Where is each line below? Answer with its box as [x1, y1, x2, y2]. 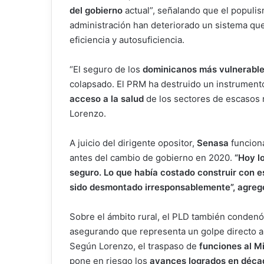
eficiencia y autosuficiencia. [70, 34, 184, 46]
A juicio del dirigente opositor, [70, 137, 197, 149]
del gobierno [70, 5, 125, 16]
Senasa [197, 137, 229, 149]
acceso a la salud [70, 93, 144, 105]
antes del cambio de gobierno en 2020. [70, 152, 232, 164]
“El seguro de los [70, 64, 143, 75]
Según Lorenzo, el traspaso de [70, 240, 197, 252]
